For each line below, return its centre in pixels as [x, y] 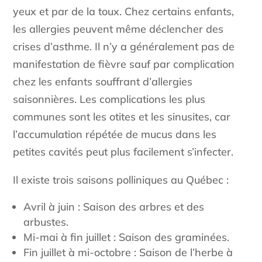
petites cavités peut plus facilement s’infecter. [123, 152]
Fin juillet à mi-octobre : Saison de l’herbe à [128, 253]
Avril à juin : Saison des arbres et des [114, 207]
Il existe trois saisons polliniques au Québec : [121, 180]
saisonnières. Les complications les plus [109, 99]
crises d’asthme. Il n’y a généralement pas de [124, 47]
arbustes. [46, 222]
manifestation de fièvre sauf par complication [124, 64]
